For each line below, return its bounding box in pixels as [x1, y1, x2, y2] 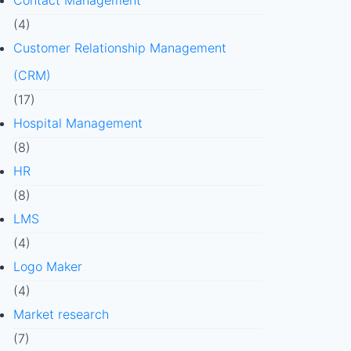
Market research [13, 306, 109, 322]
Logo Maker [13, 259, 82, 274]
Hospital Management [13, 115, 143, 131]
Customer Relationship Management [13, 40, 226, 56]
